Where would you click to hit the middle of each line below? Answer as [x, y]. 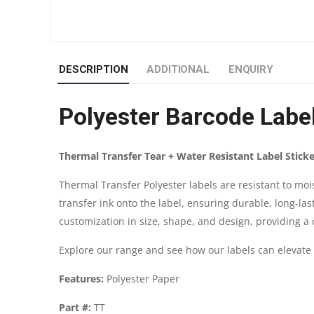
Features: [81, 278]
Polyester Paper [142, 278]
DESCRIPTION [94, 69]
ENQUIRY [251, 69]
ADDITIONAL [178, 69]
